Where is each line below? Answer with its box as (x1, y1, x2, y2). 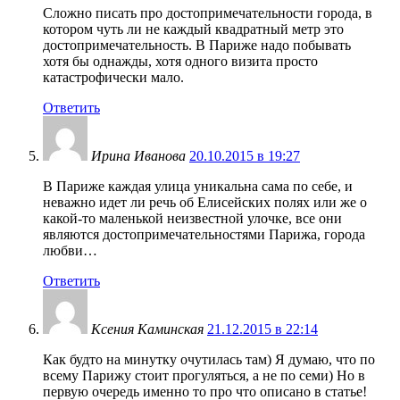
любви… (43, 243, 97, 259)
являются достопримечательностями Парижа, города (43, 227, 365, 243)
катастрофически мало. (43, 70, 184, 86)
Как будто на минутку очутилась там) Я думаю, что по (43, 352, 375, 368)
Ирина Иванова (91, 148, 186, 164)
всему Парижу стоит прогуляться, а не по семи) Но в (43, 368, 365, 384)
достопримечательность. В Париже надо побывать (43, 37, 351, 54)
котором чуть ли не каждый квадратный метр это (43, 21, 344, 37)
